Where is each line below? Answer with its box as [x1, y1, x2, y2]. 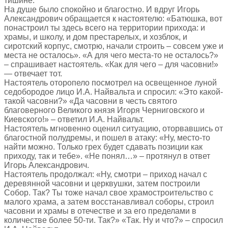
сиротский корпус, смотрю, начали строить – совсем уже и [4, 41, 223, 50]
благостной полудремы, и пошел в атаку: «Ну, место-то [4, 133, 210, 142]
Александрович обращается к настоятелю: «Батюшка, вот [4, 14, 222, 23]
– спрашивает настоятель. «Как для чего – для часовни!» [4, 60, 218, 69]
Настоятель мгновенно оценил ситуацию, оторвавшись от [4, 124, 223, 133]
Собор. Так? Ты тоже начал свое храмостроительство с [4, 188, 213, 197]
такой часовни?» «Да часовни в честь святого [4, 96, 177, 105]
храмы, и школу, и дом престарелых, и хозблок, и [4, 32, 187, 41]
